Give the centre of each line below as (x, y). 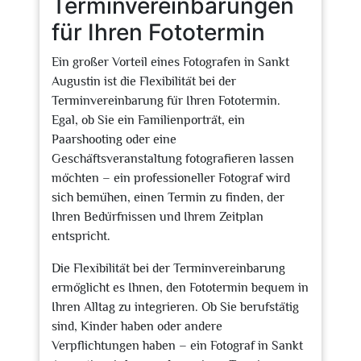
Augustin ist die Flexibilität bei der (144, 81)
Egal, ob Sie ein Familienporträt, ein (148, 120)
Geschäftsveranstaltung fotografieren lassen (173, 159)
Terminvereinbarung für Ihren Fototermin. (166, 101)
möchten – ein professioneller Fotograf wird (171, 178)
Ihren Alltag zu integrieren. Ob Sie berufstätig (175, 307)
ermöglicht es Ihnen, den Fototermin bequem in (180, 288)
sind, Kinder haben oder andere (137, 326)
